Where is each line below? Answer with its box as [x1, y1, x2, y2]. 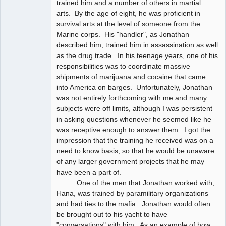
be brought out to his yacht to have [56, 210, 167, 218]
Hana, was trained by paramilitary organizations [56, 189, 208, 197]
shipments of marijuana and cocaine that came [56, 72, 206, 81]
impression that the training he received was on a [56, 136, 213, 144]
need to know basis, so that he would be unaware [56, 146, 214, 155]
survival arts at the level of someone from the [56, 19, 200, 28]
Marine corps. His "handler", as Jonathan [56, 30, 189, 38]
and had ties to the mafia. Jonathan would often [56, 199, 210, 208]
